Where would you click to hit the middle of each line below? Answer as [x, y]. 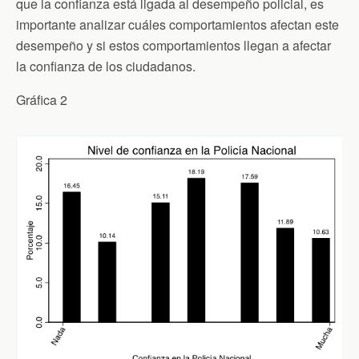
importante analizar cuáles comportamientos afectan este [177, 24]
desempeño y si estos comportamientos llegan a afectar [173, 45]
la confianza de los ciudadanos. [106, 66]
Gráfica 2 [42, 99]
